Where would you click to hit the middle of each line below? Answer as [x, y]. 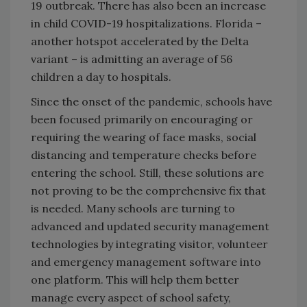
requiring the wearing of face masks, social [144, 137]
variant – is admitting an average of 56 [132, 59]
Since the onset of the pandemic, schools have [151, 101]
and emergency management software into [146, 261]
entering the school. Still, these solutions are [147, 172]
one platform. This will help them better [135, 279]
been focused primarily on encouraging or [142, 119]
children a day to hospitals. [101, 76]
